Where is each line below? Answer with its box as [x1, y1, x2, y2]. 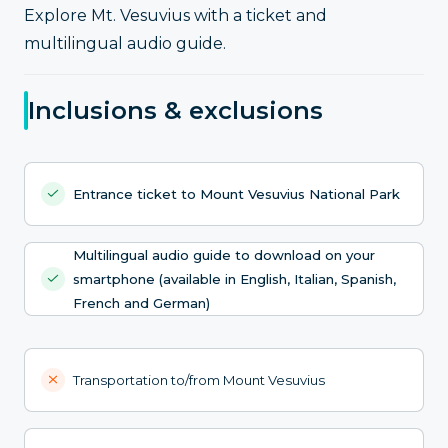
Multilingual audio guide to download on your [73, 246, 375, 263]
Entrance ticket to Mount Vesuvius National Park [73, 185, 400, 202]
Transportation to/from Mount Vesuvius [73, 371, 325, 388]
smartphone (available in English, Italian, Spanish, [73, 270, 396, 287]
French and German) [73, 294, 210, 311]
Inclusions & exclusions [28, 95, 323, 125]
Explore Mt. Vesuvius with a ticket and [24, 6, 327, 26]
